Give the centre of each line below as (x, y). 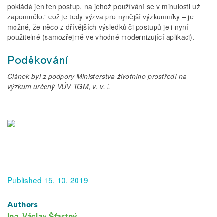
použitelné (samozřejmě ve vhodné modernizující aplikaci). (101, 37)
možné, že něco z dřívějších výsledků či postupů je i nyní (98, 27)
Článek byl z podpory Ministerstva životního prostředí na (97, 76)
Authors (23, 205)
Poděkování (38, 60)
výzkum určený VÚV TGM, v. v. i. (59, 86)
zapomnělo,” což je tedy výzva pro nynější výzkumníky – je (101, 17)
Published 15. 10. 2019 (48, 180)
